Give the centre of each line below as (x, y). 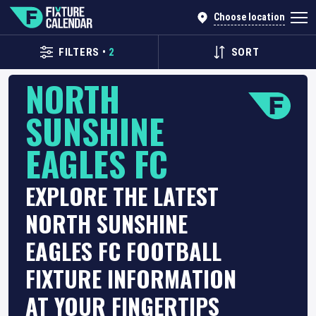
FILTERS (79, 52)
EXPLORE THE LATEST (122, 196)
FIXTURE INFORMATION (131, 278)
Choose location (249, 17)
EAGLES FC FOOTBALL (123, 251)
